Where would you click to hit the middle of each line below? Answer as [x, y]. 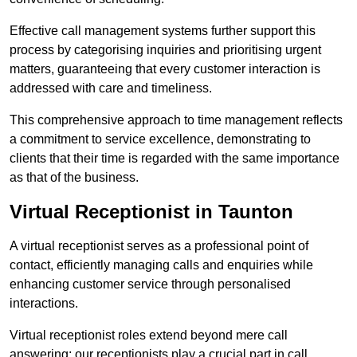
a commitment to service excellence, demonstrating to [160, 139]
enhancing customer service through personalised [150, 284]
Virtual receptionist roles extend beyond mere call [149, 335]
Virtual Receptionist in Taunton [151, 212]
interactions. [44, 304]
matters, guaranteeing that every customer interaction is [165, 69]
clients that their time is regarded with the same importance [175, 159]
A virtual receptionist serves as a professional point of [159, 246]
